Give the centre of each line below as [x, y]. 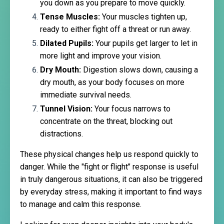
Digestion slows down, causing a [139, 70]
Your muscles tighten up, [143, 16]
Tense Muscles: [70, 16]
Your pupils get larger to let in [145, 43]
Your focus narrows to [131, 109]
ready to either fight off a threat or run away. [115, 29]
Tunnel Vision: [66, 109]
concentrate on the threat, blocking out [106, 121]
